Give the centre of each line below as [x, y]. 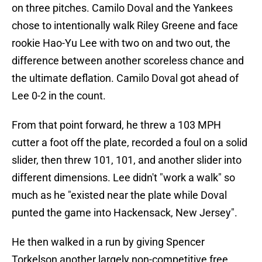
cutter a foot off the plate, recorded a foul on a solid [130, 143]
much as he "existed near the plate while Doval [119, 195]
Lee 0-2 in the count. [59, 96]
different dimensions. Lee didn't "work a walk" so [123, 178]
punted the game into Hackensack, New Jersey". [125, 213]
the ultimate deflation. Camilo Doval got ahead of [125, 78]
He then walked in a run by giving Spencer [108, 242]
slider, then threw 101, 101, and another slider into [127, 160]
